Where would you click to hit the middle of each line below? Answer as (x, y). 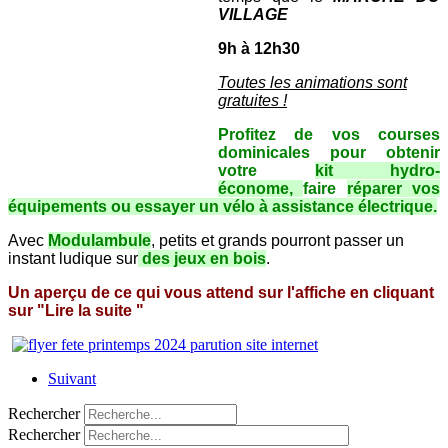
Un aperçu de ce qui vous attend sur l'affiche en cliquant (221, 292)
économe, (261, 188)
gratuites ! (252, 100)
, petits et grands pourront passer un (277, 240)
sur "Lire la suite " (76, 310)
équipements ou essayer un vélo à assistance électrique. (222, 206)
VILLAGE (253, 14)
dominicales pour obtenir (329, 152)
